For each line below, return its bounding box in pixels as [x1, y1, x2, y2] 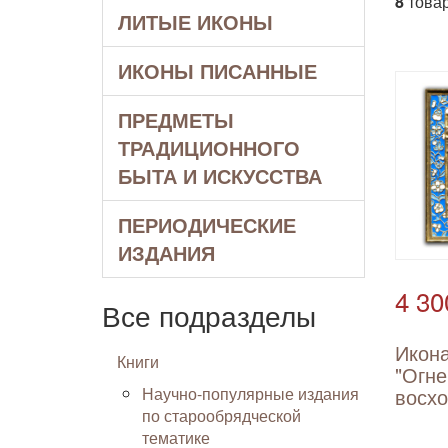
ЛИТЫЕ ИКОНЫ [118, 7, 273, 36]
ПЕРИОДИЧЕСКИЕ [118, 210, 296, 239]
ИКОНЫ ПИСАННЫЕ [118, 56, 317, 85]
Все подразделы [102, 295, 316, 335]
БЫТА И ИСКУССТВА [118, 161, 322, 190]
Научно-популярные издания [142, 382, 359, 405]
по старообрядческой [142, 404, 301, 427]
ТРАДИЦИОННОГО [118, 133, 300, 162]
